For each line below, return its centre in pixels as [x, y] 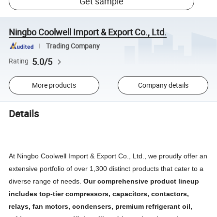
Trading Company [73, 46]
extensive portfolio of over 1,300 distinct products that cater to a [106, 168]
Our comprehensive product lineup [141, 181]
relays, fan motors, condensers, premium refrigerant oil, [101, 206]
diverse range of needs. [45, 181]
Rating [19, 61]
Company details [163, 85]
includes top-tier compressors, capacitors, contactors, [99, 194]
